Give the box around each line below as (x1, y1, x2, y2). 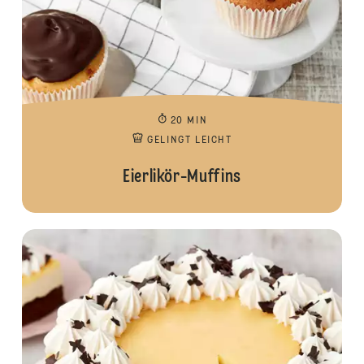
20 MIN (170, 116, 208, 126)
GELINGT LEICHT (147, 136, 232, 145)
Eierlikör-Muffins (122, 168, 242, 186)
